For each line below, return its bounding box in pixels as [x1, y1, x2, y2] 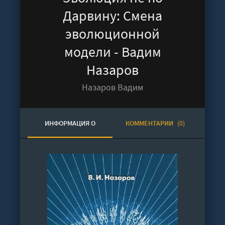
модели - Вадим [64, 43, 161, 61]
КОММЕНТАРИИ [125, 119, 175, 128]
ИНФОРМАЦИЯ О [45, 119, 95, 128]
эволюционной [65, 25, 160, 43]
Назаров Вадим [82, 81, 143, 93]
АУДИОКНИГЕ [49, 149, 91, 158]
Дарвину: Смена [63, 7, 162, 25]
